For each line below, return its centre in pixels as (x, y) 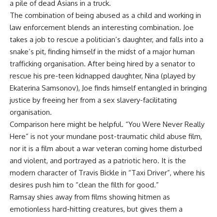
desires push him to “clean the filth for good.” (84, 185)
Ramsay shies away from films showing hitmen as (90, 197)
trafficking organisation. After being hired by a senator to (102, 64)
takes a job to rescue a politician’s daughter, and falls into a (107, 40)
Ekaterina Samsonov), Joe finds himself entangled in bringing (108, 88)
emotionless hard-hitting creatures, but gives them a (96, 209)
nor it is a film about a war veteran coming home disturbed (106, 149)
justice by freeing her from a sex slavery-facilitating (93, 100)
